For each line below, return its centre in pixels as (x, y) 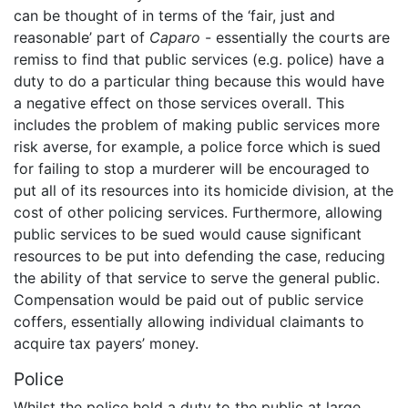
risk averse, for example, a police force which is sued (197, 146)
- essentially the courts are (295, 37)
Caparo (175, 37)
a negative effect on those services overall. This (179, 102)
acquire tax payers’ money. (106, 343)
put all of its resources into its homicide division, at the (204, 190)
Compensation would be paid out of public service (189, 299)
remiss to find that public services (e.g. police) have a (199, 59)
